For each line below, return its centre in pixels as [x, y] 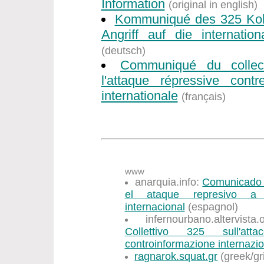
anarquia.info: [169, 182]
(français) [203, 97]
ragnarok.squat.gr [176, 256]
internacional [155, 207]
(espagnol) [211, 207]
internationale [139, 96]
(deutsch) [123, 51]
